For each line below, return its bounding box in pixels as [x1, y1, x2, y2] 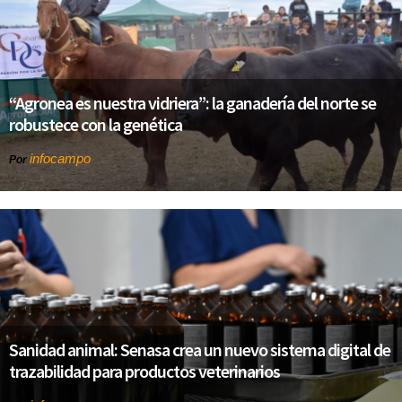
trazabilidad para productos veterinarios [9, 360, 280, 383]
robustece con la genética [9, 113, 182, 136]
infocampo [30, 151, 91, 167]
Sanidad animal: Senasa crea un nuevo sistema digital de [9, 338, 390, 362]
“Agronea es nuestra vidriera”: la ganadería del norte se [9, 92, 376, 115]
